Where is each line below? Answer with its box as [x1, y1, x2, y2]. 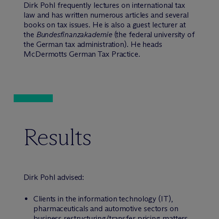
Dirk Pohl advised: [23, 173, 85, 182]
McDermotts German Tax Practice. [23, 49, 140, 59]
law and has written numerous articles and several [23, 10, 189, 20]
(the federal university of [112, 30, 195, 39]
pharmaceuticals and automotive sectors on [33, 204, 178, 213]
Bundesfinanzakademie [36, 30, 112, 39]
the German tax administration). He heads [23, 40, 162, 49]
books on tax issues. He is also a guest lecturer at [23, 20, 186, 29]
